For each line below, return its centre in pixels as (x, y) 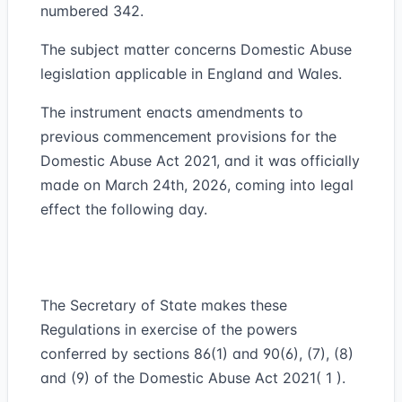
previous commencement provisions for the (188, 136)
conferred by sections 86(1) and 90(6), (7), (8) (197, 354)
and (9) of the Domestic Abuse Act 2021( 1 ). (193, 378)
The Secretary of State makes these (164, 305)
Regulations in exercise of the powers (169, 329)
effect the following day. (124, 209)
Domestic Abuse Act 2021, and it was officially (200, 161)
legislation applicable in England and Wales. (191, 74)
